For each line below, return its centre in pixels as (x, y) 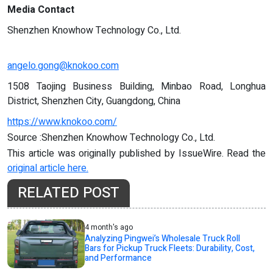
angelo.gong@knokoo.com (63, 66)
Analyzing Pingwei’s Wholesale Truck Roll (163, 239)
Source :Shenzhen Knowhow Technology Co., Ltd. (111, 138)
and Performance (119, 258)
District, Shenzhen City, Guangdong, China (94, 101)
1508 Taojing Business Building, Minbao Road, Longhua (136, 87)
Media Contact (41, 10)
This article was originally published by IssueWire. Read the (136, 154)
